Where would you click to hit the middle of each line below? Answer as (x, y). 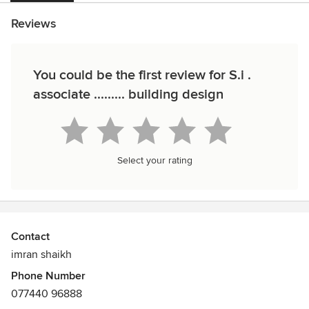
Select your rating (154, 160)
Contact (30, 237)
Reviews (33, 23)
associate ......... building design (128, 94)
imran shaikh (41, 255)
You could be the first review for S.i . (142, 75)
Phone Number (48, 276)
